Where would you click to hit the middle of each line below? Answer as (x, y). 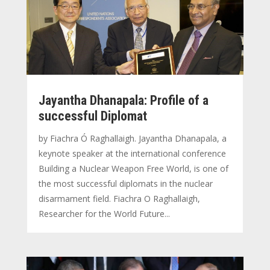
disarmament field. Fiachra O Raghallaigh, (119, 198)
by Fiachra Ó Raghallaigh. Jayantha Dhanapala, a (132, 138)
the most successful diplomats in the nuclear (125, 183)
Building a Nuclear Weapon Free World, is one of (133, 168)
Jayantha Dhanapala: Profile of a (123, 100)
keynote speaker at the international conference (132, 153)
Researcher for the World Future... (104, 213)
